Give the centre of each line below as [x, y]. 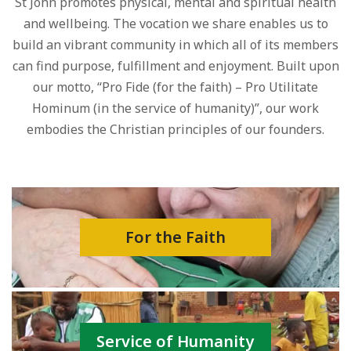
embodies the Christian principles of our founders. [175, 129]
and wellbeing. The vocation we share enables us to [175, 23]
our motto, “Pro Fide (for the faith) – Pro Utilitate [175, 87]
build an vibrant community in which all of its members [175, 44]
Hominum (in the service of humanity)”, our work [175, 108]
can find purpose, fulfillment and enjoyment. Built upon [175, 65]
